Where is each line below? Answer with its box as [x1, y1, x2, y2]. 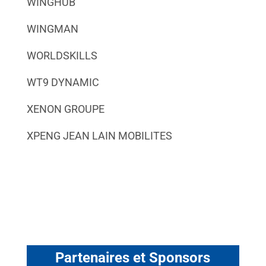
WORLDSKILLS [26, 49, 97, 62]
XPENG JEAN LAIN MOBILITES [26, 129, 172, 142]
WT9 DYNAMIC [26, 75, 99, 88]
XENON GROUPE [26, 102, 104, 115]
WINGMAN [26, 22, 78, 35]
